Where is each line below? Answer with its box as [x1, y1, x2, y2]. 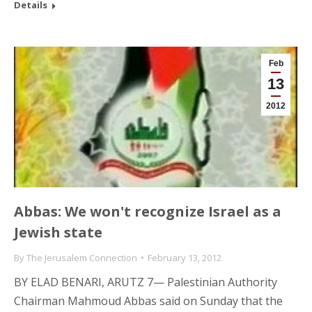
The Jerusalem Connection [26, 251, 137, 264]
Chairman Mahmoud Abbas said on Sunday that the [14, 292, 283, 309]
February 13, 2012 [148, 251, 221, 264]
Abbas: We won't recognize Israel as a [14, 201, 281, 221]
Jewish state [14, 222, 102, 242]
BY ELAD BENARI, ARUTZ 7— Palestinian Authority [14, 274, 277, 290]
